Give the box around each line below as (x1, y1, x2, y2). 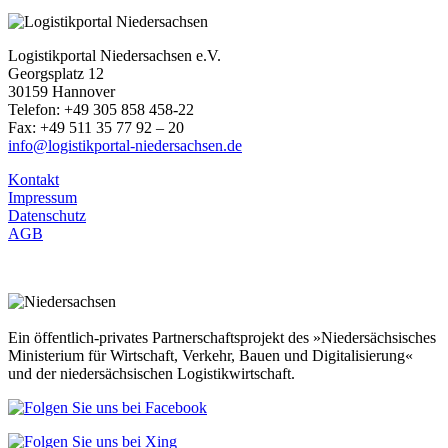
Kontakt (8, 170, 59, 188)
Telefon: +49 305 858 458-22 (8, 100, 194, 118)
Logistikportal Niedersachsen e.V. (8, 46, 221, 64)
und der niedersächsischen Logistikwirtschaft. (8, 364, 295, 382)
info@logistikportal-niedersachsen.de (8, 136, 242, 154)
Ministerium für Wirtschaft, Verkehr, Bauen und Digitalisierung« (8, 346, 413, 364)
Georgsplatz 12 (8, 64, 104, 82)
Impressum (8, 188, 77, 206)
